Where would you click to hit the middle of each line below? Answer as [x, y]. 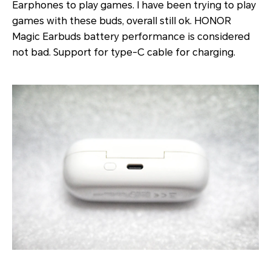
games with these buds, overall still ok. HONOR [122, 21]
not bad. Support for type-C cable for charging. [124, 53]
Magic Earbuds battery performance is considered [131, 37]
